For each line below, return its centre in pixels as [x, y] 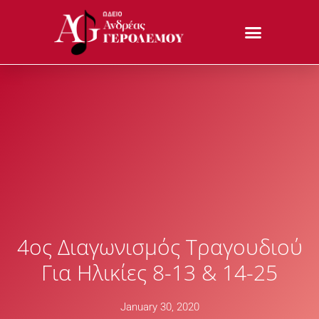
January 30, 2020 [159, 307]
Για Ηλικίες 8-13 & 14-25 [159, 273]
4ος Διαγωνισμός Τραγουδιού [159, 247]
